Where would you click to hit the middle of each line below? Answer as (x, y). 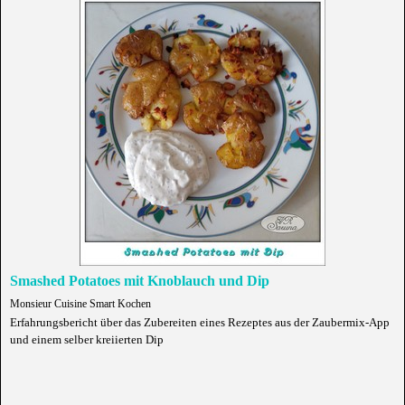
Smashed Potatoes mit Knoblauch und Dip (140, 281)
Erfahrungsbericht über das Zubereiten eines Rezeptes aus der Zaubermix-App (200, 322)
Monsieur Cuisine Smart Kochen (80, 304)
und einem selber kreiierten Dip (87, 339)
